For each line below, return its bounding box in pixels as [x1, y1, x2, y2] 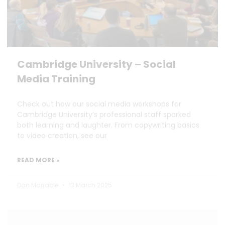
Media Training [17, 72, 95, 86]
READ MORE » [17, 156, 60, 164]
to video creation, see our [17, 131, 107, 141]
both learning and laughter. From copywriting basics [17, 120, 199, 130]
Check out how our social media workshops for [17, 99, 181, 109]
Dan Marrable [17, 181, 60, 189]
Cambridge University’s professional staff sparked [17, 109, 191, 120]
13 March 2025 [67, 181, 112, 189]
